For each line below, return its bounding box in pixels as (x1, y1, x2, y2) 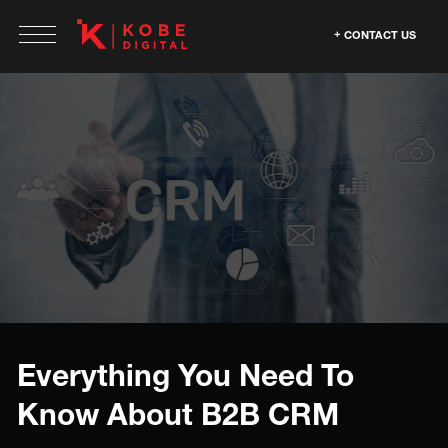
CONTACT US (344, 28, 416, 41)
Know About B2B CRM (17, 396, 339, 432)
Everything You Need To (17, 357, 354, 393)
